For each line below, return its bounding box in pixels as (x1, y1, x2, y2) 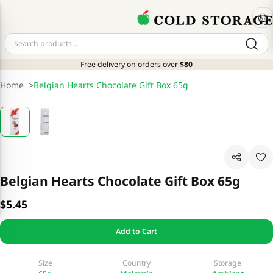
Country (122, 257, 151, 268)
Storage (214, 257, 242, 268)
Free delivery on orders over (80, 59, 178, 70)
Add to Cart (116, 226, 157, 237)
